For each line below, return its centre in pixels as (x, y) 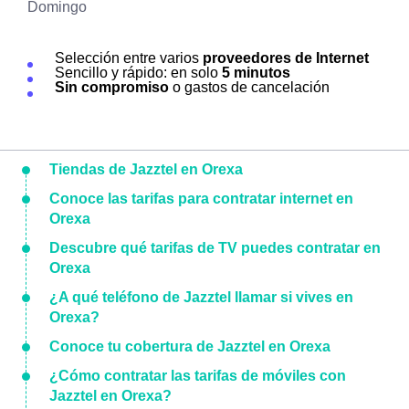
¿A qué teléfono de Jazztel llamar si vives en (201, 297)
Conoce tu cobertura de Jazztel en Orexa (190, 346)
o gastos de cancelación (249, 87)
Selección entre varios (129, 58)
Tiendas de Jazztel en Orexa (146, 169)
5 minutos (256, 73)
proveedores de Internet (286, 58)
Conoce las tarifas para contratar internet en (201, 199)
